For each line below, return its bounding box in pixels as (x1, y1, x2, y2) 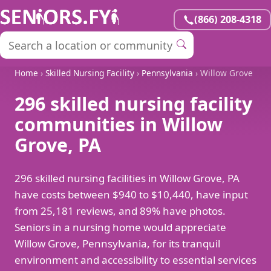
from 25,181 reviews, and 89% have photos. (15, 204, 226, 218)
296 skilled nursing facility (15, 91, 252, 117)
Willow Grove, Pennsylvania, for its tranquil (15, 237, 220, 251)
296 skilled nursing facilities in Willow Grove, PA (15, 171, 240, 186)
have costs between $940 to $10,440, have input (15, 188, 248, 202)
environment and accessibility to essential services (15, 253, 256, 267)
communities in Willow (15, 112, 223, 137)
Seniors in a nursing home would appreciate (15, 220, 226, 235)
